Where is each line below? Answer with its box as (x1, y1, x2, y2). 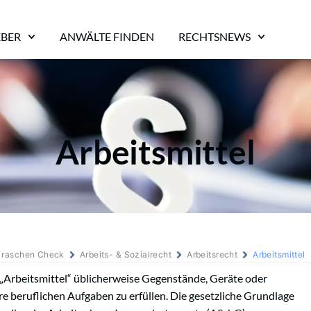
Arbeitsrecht (187, 249, 238, 260)
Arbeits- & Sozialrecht (79, 249, 172, 260)
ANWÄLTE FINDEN (60, 30, 154, 43)
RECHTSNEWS (178, 30, 251, 43)
